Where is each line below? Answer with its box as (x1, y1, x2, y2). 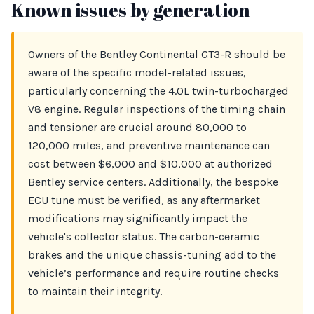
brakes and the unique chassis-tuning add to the (28, 248, 276, 261)
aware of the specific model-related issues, (28, 66, 246, 79)
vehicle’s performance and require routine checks (28, 266, 279, 280)
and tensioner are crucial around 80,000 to (28, 121, 247, 134)
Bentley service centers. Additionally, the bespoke (28, 175, 278, 189)
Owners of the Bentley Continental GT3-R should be (28, 48, 285, 61)
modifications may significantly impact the (28, 212, 247, 225)
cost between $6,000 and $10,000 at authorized (28, 157, 273, 170)
